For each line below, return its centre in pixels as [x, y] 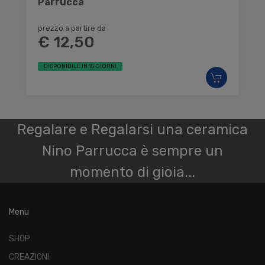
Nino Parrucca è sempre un [132, 151]
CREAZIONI [29, 257]
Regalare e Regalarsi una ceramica [132, 129]
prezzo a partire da [72, 28]
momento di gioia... [132, 172]
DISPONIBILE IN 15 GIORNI [80, 66]
